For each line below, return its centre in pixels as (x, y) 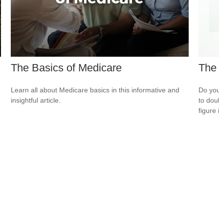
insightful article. (36, 100)
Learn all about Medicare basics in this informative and (95, 90)
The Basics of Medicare (66, 67)
